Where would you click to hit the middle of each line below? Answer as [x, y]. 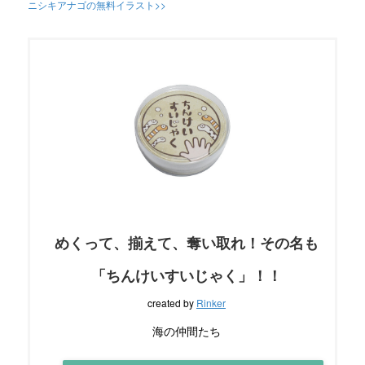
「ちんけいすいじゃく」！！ [186, 275]
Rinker [211, 302]
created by [172, 302]
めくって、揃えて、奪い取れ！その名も [186, 242]
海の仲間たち [186, 330]
